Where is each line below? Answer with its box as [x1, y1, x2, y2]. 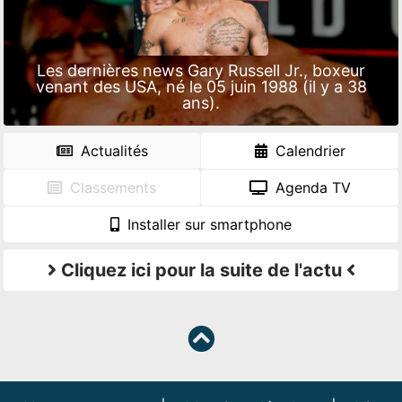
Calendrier [270, 142, 345, 160]
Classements [66, 179, 156, 197]
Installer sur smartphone [123, 215, 292, 233]
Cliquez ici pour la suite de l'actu [56, 259, 346, 281]
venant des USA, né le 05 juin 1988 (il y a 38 [35, 77, 367, 96]
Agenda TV [270, 179, 351, 197]
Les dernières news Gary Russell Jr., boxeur [37, 61, 365, 80]
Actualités [75, 142, 148, 160]
